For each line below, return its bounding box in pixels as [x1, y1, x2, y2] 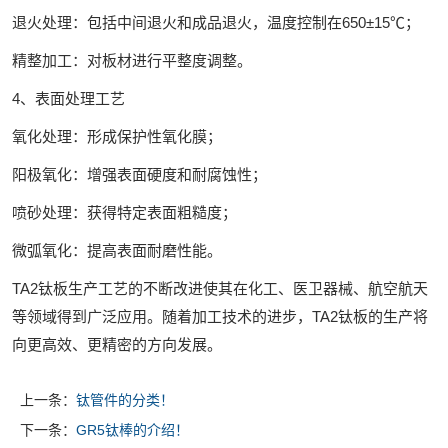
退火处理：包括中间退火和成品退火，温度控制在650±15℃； [12, 14, 420, 31]
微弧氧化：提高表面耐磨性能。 [12, 242, 222, 259]
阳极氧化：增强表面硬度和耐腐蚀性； [12, 166, 267, 183]
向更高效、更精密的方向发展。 [12, 336, 222, 353]
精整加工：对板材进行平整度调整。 [12, 52, 252, 69]
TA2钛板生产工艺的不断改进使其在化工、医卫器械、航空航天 [12, 280, 428, 297]
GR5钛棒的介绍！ [76, 422, 189, 438]
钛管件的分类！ [76, 392, 174, 408]
